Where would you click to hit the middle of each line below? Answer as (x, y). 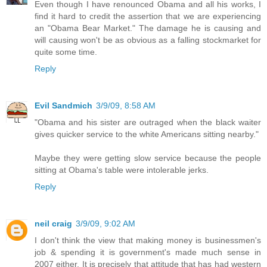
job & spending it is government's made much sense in (148, 252)
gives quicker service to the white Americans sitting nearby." (147, 134)
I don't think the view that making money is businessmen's (148, 240)
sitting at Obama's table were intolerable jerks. (122, 170)
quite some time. (66, 52)
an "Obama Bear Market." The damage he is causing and (148, 28)
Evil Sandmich (63, 105)
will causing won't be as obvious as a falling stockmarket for (148, 40)
